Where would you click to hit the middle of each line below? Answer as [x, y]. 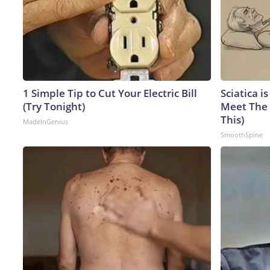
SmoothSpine [242, 134]
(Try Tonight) [54, 106]
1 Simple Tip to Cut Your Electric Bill [110, 93]
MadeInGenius [46, 121]
